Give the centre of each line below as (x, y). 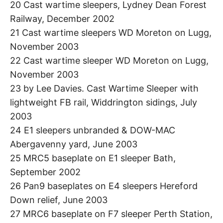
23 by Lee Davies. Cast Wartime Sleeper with (104, 89)
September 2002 (45, 172)
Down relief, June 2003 (59, 200)
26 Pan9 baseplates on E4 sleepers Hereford (104, 186)
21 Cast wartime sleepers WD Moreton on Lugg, (111, 33)
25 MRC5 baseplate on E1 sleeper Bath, (93, 158)
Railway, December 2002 (62, 19)
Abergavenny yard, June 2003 (74, 144)
